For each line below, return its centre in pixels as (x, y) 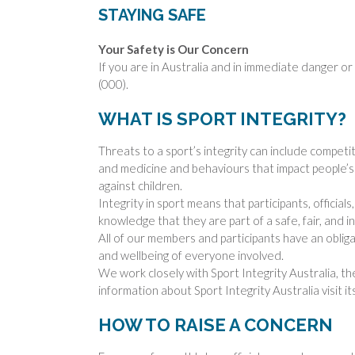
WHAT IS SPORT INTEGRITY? (222, 119)
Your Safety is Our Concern (174, 49)
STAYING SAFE (152, 15)
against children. (140, 185)
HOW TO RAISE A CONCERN (216, 325)
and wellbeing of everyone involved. (191, 255)
